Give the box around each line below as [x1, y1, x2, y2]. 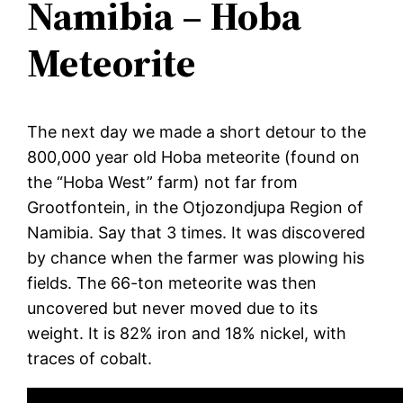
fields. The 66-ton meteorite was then [27, 273, 318, 292]
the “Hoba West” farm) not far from [27, 172, 299, 192]
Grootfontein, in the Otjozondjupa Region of [27, 197, 364, 217]
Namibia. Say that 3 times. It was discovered [27, 222, 366, 242]
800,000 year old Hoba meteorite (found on [27, 147, 361, 166]
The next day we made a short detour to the [27, 121, 367, 141]
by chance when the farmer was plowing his [27, 247, 365, 267]
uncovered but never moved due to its [27, 298, 318, 318]
